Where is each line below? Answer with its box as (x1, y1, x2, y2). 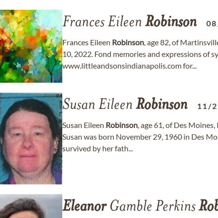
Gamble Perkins (106, 200, 199, 215)
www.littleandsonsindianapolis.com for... (62, 61, 197, 70)
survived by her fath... (62, 144, 133, 153)
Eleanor (62, 200, 106, 215)
